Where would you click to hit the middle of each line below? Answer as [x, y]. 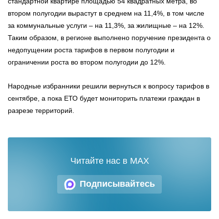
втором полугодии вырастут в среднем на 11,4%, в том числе [106, 13]
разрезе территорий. [41, 110]
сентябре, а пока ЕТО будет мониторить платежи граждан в [104, 98]
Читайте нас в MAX [109, 161]
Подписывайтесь [117, 184]
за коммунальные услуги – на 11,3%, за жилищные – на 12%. [106, 25]
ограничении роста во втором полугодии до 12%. [87, 62]
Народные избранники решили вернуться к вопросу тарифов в [109, 86]
